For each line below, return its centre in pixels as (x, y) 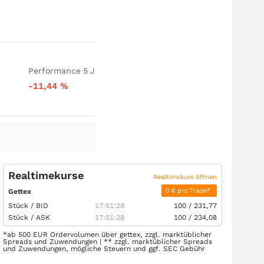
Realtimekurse (46, 175)
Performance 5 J (61, 71)
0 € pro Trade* (189, 191)
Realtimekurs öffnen (185, 177)
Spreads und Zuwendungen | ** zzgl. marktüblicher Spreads (108, 242)
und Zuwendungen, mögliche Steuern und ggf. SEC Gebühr (104, 249)
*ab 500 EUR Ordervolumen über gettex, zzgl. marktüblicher (107, 235)
